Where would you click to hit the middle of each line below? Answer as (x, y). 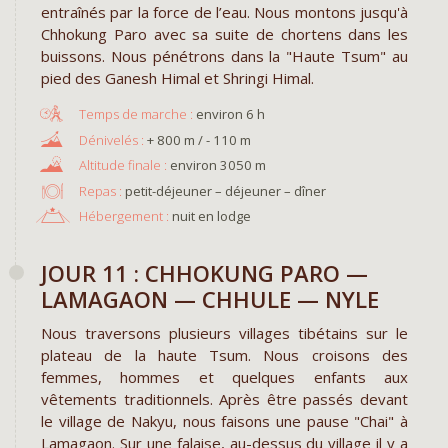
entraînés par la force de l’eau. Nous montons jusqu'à (224, 12)
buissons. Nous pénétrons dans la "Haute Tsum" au (224, 56)
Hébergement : (123, 216)
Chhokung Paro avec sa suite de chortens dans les (224, 34)
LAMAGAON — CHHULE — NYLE (210, 299)
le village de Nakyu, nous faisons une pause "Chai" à (224, 421)
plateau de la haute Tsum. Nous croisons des (224, 355)
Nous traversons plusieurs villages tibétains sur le (224, 333)
